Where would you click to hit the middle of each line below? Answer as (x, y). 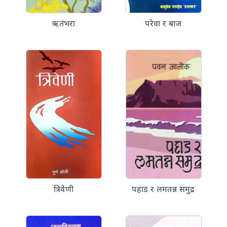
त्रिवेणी (64, 189)
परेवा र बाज (163, 23)
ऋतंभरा (64, 23)
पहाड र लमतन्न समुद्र (163, 189)
